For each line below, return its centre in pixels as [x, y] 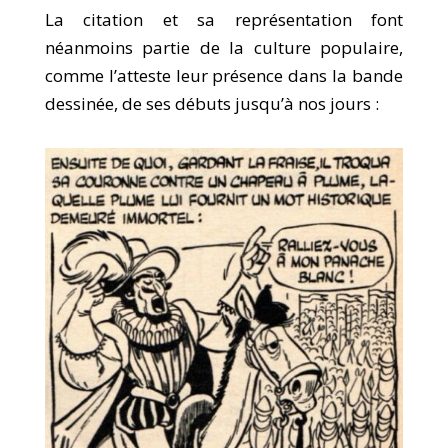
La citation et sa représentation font [224, 19]
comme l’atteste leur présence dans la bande [224, 75]
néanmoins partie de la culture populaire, [224, 47]
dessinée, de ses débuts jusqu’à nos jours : [211, 103]
